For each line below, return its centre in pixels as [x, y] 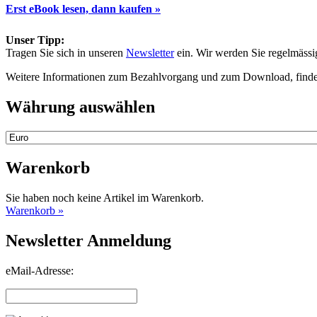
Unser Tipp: [35, 40]
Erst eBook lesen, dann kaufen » [83, 8]
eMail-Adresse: [40, 270]
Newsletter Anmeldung [88, 240]
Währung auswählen [80, 107]
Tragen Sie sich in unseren [66, 53]
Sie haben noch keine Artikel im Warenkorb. [105, 197]
